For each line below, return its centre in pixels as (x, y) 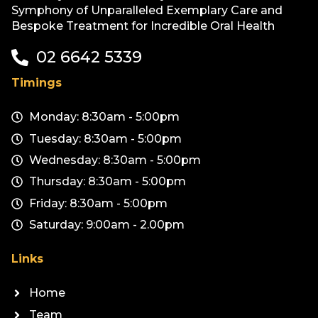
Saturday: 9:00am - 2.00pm (107, 225)
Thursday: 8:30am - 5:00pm (108, 182)
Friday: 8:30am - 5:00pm (98, 203)
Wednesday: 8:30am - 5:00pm (115, 160)
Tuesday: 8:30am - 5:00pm (105, 138)
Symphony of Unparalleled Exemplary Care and (147, 11)
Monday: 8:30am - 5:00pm (104, 117)
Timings (37, 83)
